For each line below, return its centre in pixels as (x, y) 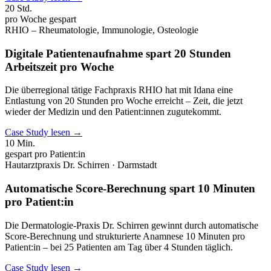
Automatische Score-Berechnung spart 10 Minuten (130, 189)
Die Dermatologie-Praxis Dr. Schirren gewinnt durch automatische (132, 225)
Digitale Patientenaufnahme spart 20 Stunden (118, 53)
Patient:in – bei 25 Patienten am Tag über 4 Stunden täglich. (119, 247)
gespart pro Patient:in (45, 154)
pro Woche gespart (41, 19)
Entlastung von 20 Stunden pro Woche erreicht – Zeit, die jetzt (124, 101)
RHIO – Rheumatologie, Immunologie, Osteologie (102, 30)
